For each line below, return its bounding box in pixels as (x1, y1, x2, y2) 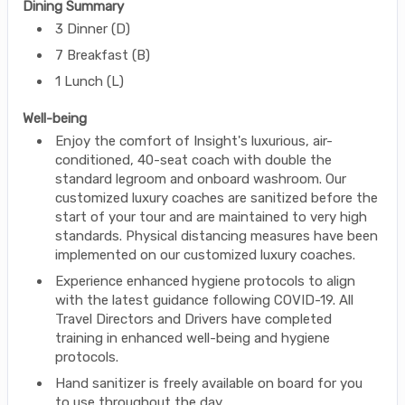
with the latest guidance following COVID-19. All (55, 291, 353, 308)
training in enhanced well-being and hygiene (55, 329, 330, 346)
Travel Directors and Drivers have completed (55, 310, 332, 327)
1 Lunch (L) (55, 72, 124, 89)
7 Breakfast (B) (55, 46, 150, 63)
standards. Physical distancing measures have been (55, 227, 378, 244)
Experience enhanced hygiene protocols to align (55, 272, 355, 289)
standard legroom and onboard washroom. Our (55, 170, 346, 187)
